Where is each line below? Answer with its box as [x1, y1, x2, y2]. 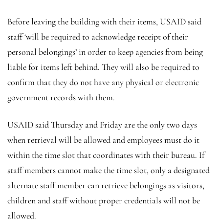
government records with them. [7, 91, 115, 103]
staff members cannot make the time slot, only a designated [7, 164, 210, 175]
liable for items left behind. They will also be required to [7, 61, 199, 72]
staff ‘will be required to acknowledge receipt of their [7, 31, 188, 42]
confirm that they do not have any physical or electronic [7, 76, 199, 88]
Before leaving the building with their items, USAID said [7, 16, 201, 27]
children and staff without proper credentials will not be [7, 195, 200, 206]
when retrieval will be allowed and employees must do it [7, 134, 199, 145]
